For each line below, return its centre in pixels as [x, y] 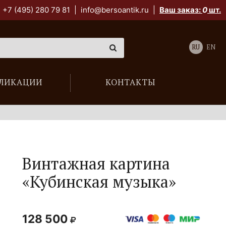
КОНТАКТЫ [130, 82]
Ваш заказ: [181, 10]
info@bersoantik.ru [115, 10]
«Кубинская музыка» [99, 182]
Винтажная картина [96, 163]
